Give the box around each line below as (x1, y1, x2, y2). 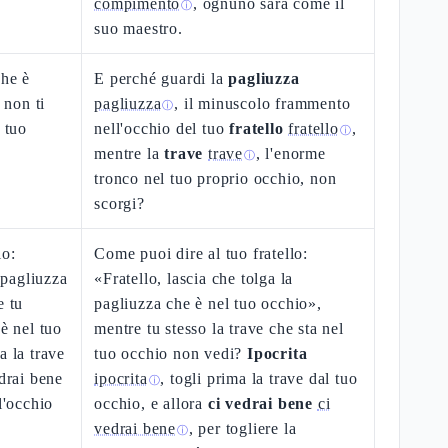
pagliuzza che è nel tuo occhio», (94, 295, 322, 312)
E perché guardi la (94, 70, 229, 87)
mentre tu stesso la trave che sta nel (94, 320, 344, 337)
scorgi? (94, 195, 145, 212)
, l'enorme (255, 145, 326, 162)
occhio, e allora (94, 395, 208, 412)
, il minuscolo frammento (174, 95, 351, 112)
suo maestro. (94, 20, 183, 37)
